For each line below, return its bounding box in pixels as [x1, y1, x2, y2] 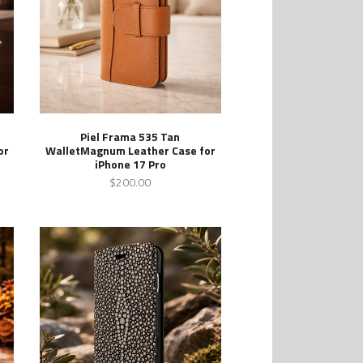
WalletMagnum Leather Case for [45, 141, 216, 159]
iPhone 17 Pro [94, 155, 166, 173]
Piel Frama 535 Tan [80, 127, 181, 145]
